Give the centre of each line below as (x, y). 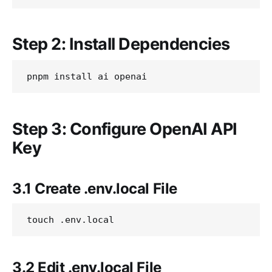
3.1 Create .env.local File (95, 188)
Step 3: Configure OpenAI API (125, 129)
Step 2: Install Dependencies (121, 44)
